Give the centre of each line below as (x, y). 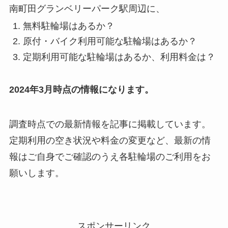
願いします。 (36, 173)
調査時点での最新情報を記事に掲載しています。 (110, 124)
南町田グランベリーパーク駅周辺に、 (87, 9)
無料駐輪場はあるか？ (68, 26)
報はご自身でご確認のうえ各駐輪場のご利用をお (110, 157)
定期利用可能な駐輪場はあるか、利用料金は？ (119, 57)
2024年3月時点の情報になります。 (81, 90)
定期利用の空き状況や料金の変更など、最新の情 (110, 141)
